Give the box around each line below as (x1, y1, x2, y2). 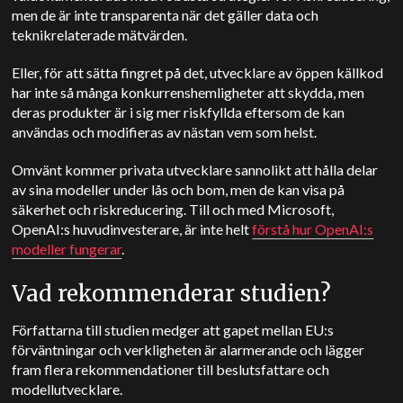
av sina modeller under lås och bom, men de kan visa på (12, 181, 345, 199)
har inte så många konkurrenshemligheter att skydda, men (12, 84, 365, 102)
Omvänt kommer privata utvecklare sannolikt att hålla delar (12, 161, 379, 179)
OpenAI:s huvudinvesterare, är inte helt (12, 220, 253, 238)
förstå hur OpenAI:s (252, 220, 374, 238)
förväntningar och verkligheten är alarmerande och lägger (12, 341, 365, 359)
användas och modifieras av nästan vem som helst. (12, 123, 320, 141)
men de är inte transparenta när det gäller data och (12, 6, 319, 24)
